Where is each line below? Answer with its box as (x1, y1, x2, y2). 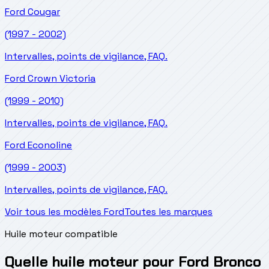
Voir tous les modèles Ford (5, 205, 124, 218)
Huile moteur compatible (5, 227, 118, 240)
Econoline (28, 138, 72, 151)
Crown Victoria (28, 71, 95, 85)
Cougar (28, 5, 60, 18)
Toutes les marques (124, 205, 213, 218)
